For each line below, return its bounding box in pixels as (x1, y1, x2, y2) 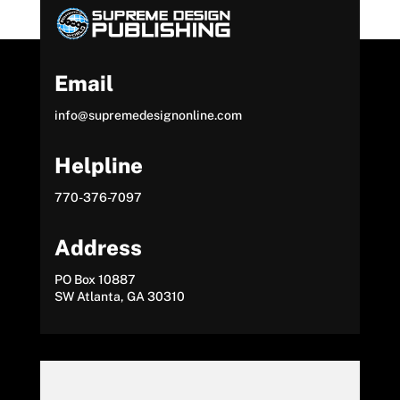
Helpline (54, 153, 143, 179)
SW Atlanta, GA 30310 (54, 289, 185, 304)
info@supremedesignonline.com (54, 108, 242, 123)
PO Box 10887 (54, 272, 136, 287)
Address (54, 235, 142, 261)
